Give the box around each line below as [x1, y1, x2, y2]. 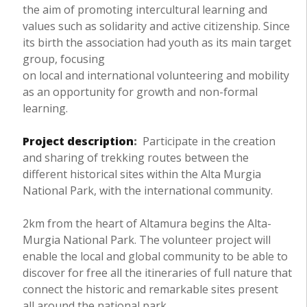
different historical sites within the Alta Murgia [22, 167, 261, 182]
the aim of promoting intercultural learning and [22, 2, 267, 18]
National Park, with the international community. [22, 183, 273, 199]
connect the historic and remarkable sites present [22, 282, 278, 297]
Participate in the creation [139, 134, 275, 149]
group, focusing [22, 51, 105, 67]
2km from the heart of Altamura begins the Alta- [22, 216, 271, 232]
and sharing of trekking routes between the [22, 150, 249, 166]
